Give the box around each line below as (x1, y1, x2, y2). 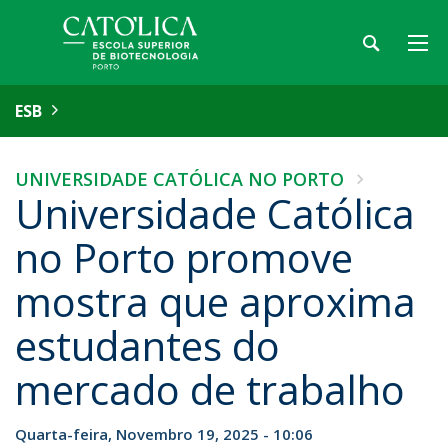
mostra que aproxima (15, 274, 416, 329)
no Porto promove (15, 230, 353, 285)
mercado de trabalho (15, 362, 405, 417)
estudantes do (15, 318, 280, 373)
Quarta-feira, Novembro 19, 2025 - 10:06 (15, 424, 313, 444)
